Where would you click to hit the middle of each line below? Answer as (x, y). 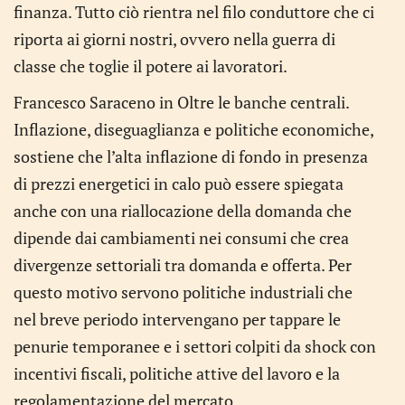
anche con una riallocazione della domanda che (183, 211)
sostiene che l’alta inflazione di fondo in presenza (191, 156)
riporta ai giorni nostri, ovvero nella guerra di (174, 39)
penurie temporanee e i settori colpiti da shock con (195, 346)
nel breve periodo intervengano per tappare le (177, 319)
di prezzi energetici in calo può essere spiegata (179, 184)
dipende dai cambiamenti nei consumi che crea (181, 238)
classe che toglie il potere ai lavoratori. (151, 66)
